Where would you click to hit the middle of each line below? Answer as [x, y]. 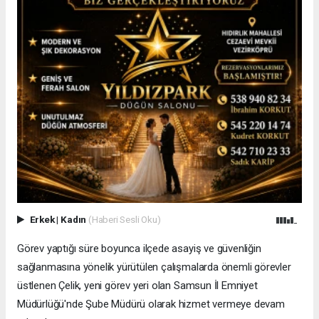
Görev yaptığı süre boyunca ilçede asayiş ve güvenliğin [139, 249]
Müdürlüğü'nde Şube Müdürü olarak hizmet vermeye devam [151, 304]
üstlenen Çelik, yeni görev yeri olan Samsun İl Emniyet [137, 286]
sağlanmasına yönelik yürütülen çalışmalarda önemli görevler [154, 267]
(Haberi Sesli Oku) [124, 220]
